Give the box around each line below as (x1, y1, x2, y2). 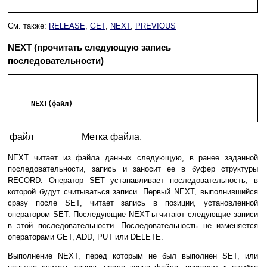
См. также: (8, 21, 49, 31)
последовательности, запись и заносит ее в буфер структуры (8, 164, 258, 174)
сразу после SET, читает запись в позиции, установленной (8, 198, 258, 208)
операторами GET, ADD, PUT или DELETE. (8, 232, 163, 242)
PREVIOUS (135, 21, 176, 31)
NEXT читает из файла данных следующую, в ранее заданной (8, 153, 258, 163)
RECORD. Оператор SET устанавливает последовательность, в (8, 176, 258, 185)
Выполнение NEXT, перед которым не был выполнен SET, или (8, 252, 258, 261)
